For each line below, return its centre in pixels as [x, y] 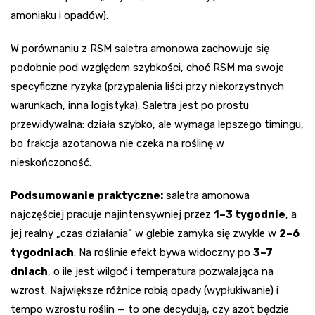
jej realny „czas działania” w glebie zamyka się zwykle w [145, 234]
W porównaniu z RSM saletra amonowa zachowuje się [140, 49]
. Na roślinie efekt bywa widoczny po [163, 253]
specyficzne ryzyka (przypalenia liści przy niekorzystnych [147, 87]
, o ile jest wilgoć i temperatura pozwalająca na [161, 272]
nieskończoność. [51, 163]
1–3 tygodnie [250, 215]
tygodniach [42, 253]
